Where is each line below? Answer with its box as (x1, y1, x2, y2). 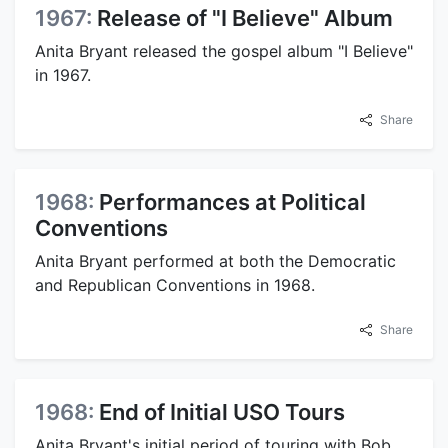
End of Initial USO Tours (99, 398, 345, 425)
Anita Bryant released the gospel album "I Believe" (35, 40, 413, 61)
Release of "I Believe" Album (97, 4, 393, 31)
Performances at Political (99, 188, 366, 215)
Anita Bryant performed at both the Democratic (35, 250, 396, 271)
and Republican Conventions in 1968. (35, 274, 315, 295)
